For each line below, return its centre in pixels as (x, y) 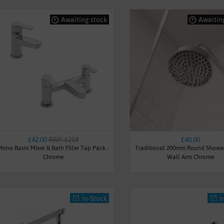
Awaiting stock (84, 19)
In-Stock (94, 198)
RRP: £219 (63, 139)
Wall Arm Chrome (191, 157)
